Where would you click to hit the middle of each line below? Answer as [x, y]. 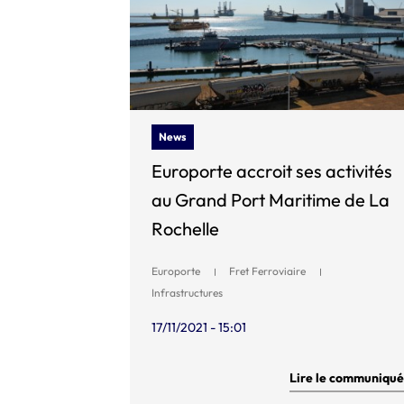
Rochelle [185, 228]
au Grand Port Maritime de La [271, 199]
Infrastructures [187, 292]
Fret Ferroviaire [267, 271]
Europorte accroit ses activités [272, 170]
